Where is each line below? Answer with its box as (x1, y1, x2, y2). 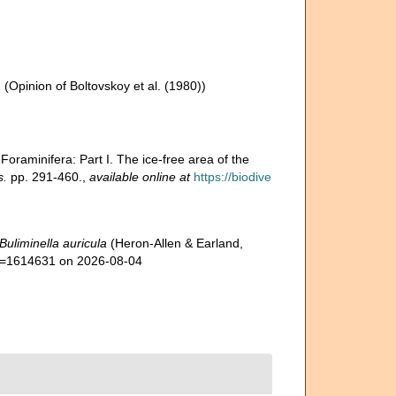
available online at (88, 170, 190, 184)
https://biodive (193, 170, 271, 184)
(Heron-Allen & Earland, (106, 235, 243, 250)
